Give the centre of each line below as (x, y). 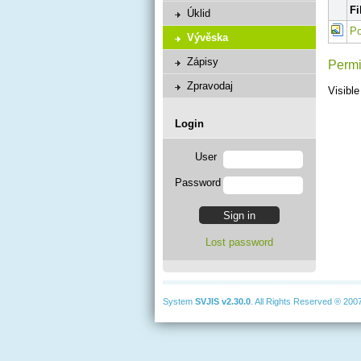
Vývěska (207, 37)
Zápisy (203, 62)
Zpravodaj (210, 86)
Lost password (239, 242)
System (179, 301)
